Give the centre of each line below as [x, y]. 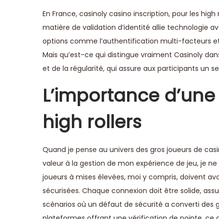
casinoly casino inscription [124, 13]
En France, [61, 13]
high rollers [92, 122]
